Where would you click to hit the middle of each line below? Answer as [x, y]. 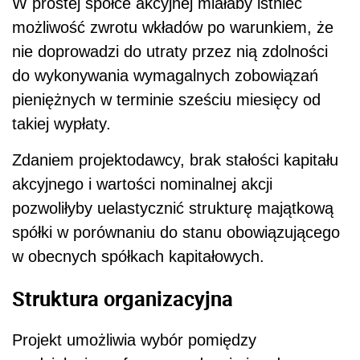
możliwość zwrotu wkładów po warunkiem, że [173, 27]
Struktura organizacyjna [123, 298]
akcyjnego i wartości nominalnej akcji [142, 184]
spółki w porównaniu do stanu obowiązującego [176, 232]
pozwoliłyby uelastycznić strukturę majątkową [173, 208]
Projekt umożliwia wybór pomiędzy [134, 340]
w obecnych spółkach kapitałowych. [138, 256]
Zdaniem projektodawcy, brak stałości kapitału [175, 160]
